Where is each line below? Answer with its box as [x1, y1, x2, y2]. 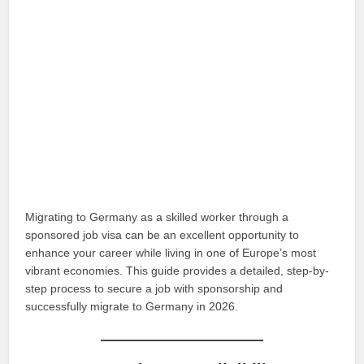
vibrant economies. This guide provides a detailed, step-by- [25, 263, 330, 277]
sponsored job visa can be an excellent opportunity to [25, 227, 300, 241]
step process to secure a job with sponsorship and [25, 281, 284, 295]
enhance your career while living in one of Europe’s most [25, 245, 317, 259]
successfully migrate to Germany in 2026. [25, 299, 239, 313]
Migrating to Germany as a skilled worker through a [25, 210, 289, 223]
